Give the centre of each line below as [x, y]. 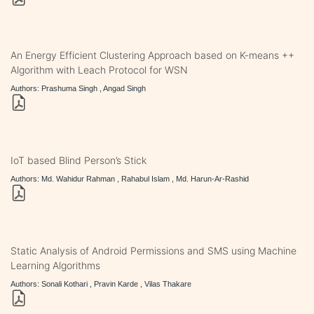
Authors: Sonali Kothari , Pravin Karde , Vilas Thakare [101, 284]
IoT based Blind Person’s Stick [78, 160]
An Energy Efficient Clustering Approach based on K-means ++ [152, 55]
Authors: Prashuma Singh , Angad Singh [78, 88]
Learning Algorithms [55, 265]
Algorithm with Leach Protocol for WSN [99, 69]
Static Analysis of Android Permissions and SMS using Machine [153, 250]
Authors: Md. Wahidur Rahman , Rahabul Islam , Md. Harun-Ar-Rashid [130, 178]
